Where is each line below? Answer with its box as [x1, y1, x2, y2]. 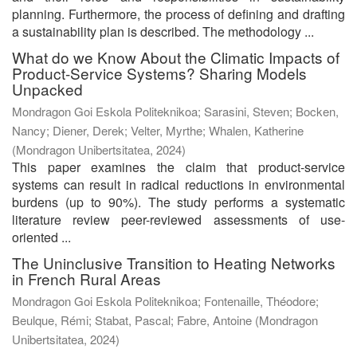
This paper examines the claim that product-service [12, 157, 345, 176]
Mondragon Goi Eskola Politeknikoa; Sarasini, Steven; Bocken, [12, 102, 339, 120]
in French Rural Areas [12, 267, 161, 289]
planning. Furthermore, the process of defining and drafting [12, 4, 345, 23]
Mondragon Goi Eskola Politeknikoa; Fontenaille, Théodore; [12, 292, 319, 309]
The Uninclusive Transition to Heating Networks [12, 251, 335, 273]
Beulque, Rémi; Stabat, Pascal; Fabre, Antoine [12, 311, 252, 328]
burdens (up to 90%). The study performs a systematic [12, 192, 345, 211]
